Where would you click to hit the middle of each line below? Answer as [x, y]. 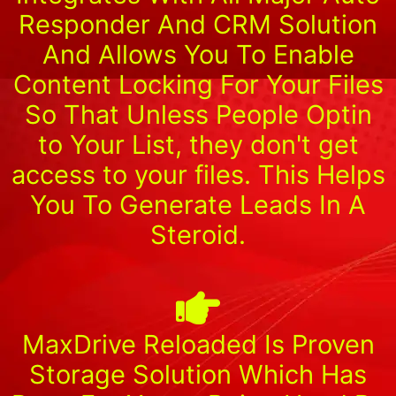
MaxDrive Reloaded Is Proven [198, 344]
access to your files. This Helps [198, 174]
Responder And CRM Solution [198, 24]
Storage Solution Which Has [198, 374]
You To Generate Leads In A [198, 204]
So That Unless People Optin [198, 114]
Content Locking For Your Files [198, 84]
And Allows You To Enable [198, 54]
